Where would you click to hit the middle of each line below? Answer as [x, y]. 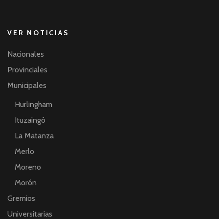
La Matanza [34, 135]
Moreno [28, 167]
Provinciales [27, 69]
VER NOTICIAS [38, 33]
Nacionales [26, 54]
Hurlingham [33, 104]
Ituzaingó [30, 120]
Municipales [27, 85]
